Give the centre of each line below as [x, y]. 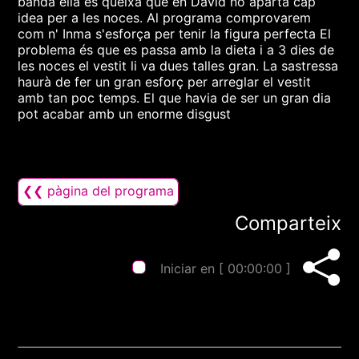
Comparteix [288, 223]
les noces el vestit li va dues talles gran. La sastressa [178, 66]
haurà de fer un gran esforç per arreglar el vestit [165, 82]
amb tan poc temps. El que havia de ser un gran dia [175, 98]
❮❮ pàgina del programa [99, 191]
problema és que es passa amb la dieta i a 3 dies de [176, 50]
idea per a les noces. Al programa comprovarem [165, 18]
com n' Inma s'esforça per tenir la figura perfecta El [175, 34]
